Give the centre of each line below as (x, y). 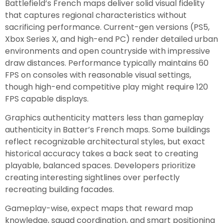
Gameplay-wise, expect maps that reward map (99, 209)
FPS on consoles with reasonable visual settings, (98, 75)
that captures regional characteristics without (96, 15)
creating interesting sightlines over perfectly (92, 177)
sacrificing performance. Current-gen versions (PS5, (107, 27)
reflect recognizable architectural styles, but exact (105, 141)
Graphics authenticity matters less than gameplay (104, 117)
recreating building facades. (59, 189)
